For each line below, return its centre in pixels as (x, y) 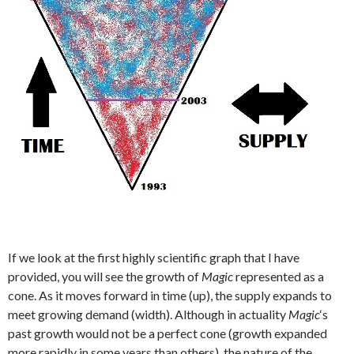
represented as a (279, 277)
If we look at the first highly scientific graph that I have (154, 258)
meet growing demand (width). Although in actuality (148, 314)
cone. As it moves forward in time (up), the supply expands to (170, 296)
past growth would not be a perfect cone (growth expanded (168, 333)
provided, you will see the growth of (105, 277)
